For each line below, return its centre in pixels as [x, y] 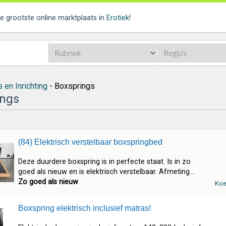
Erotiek [118, 18]
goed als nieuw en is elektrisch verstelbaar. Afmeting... [106, 172]
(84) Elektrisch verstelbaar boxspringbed [91, 142]
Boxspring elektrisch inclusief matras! [85, 208]
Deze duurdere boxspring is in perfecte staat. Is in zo [105, 162]
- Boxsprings [71, 86]
